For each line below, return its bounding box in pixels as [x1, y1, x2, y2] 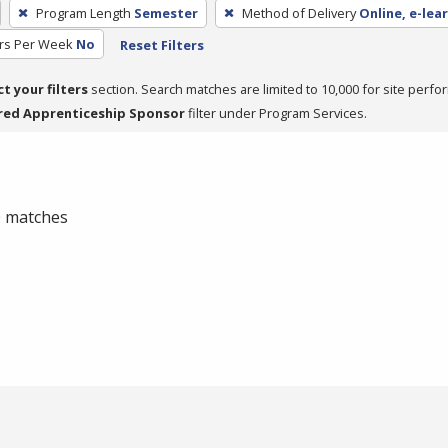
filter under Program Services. [185, 103, 367, 122]
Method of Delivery [241, 3, 356, 22]
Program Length [35, 3, 131, 22]
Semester [133, 3, 198, 22]
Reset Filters [119, 35, 204, 54]
